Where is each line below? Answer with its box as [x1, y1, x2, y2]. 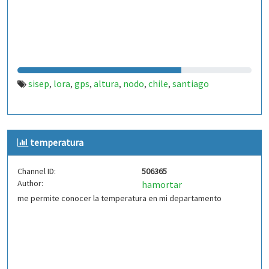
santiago [172, 77, 209, 89]
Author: [17, 178, 43, 189]
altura [94, 77, 119, 89]
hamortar [142, 178, 182, 190]
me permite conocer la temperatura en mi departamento [17, 193, 222, 204]
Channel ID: [17, 166, 56, 177]
